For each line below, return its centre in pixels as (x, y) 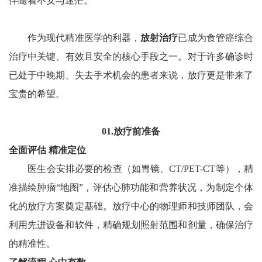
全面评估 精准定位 (47, 150)
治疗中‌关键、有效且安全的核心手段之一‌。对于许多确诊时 (131, 57)
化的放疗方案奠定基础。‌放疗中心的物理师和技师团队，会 (131, 206)
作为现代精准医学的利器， (75, 38)
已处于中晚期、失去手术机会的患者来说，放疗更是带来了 (131, 75)
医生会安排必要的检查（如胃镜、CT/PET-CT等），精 (131, 169)
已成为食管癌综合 (216, 38)
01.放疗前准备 (131, 132)
